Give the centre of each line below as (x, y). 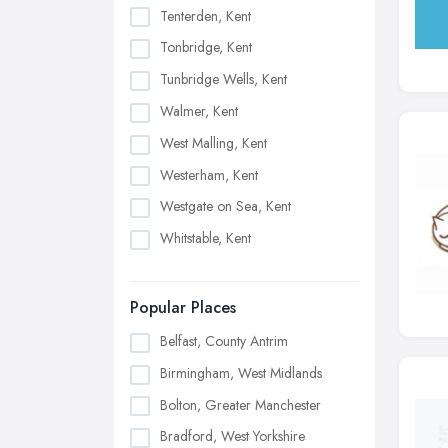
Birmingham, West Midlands (241, 372)
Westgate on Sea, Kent (225, 206)
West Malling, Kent (213, 142)
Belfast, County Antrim (224, 340)
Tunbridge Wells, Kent (223, 79)
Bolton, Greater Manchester (240, 404)
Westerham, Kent (209, 174)
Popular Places (183, 307)
